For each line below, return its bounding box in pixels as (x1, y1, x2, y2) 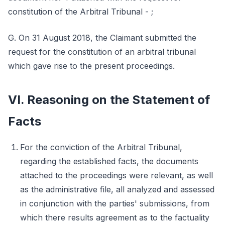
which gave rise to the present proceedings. (8, 61, 175, 71)
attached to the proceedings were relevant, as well (20, 170, 213, 180)
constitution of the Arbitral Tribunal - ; (8, 7, 153, 17)
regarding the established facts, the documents (20, 156, 198, 166)
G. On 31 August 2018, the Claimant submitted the (8, 33, 196, 43)
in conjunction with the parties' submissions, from (20, 198, 209, 208)
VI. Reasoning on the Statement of (8, 92, 210, 107)
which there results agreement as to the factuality (20, 212, 209, 222)
